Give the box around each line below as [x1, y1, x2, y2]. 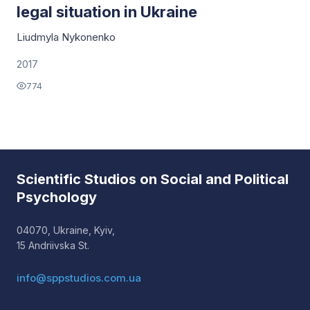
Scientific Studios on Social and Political [17, 171, 289, 188]
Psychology [17, 189, 97, 206]
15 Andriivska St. [17, 239, 89, 251]
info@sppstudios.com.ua [17, 271, 141, 284]
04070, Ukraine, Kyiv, [17, 224, 115, 236]
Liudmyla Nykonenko [17, 30, 116, 44]
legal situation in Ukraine [17, 3, 197, 21]
